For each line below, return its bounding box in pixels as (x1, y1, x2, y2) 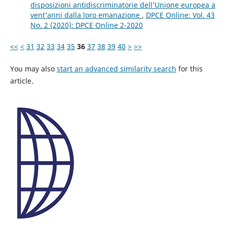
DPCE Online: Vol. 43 (145, 10, 215, 20)
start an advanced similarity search (56, 64, 176, 74)
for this (176, 64, 203, 74)
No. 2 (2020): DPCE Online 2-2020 (30, 20, 143, 30)
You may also (10, 64, 57, 74)
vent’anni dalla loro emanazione (30, 10, 142, 20)
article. (10, 76, 33, 86)
